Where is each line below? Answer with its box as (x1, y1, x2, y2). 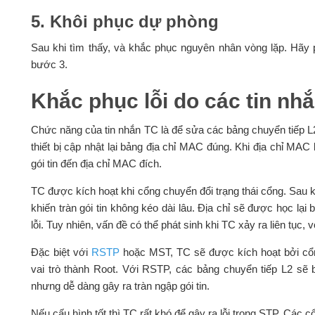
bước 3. (30, 58, 67, 71)
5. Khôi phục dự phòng (30, 12, 219, 32)
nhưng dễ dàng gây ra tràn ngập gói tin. (30, 280, 210, 292)
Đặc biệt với (30, 246, 91, 259)
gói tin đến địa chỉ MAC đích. (30, 157, 162, 170)
